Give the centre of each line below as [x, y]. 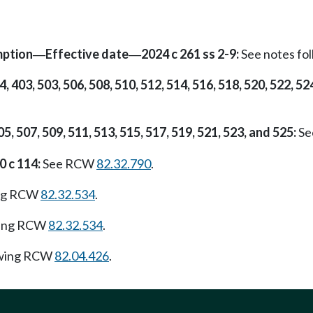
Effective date [87, 54]
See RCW [68, 163]
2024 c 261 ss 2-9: [190, 54]
